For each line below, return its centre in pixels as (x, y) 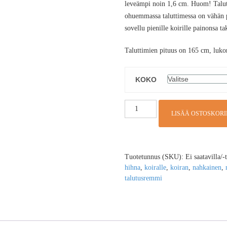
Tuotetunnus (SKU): (155, 157)
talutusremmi (143, 178)
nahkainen (207, 168)
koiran (179, 168)
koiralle (155, 168)
